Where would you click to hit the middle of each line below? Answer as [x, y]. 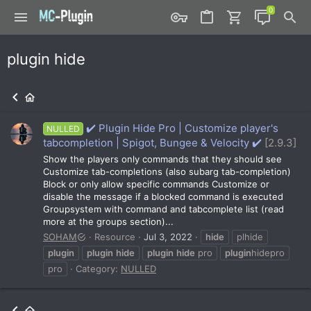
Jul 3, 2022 [168, 236]
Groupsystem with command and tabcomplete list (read [163, 209]
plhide [250, 236]
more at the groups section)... [108, 221]
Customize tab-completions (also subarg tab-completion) [167, 171]
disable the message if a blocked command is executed [163, 196]
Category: [98, 268]
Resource [115, 236]
